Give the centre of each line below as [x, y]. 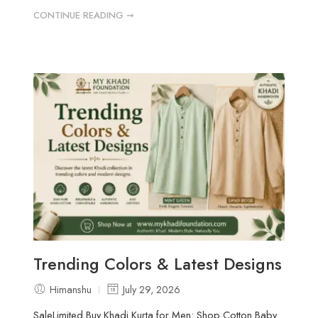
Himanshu [71, 289]
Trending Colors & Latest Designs [158, 264]
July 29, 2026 [152, 289]
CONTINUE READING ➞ [84, 16]
